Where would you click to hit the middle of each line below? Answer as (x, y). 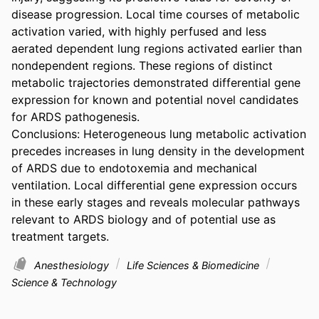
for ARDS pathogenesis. (75, 116)
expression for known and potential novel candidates (155, 99)
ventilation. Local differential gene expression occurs (154, 185)
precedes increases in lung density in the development (158, 151)
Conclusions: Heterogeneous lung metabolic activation (159, 134)
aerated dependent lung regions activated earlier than (157, 48)
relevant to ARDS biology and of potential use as (143, 219)
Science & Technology (64, 282)
